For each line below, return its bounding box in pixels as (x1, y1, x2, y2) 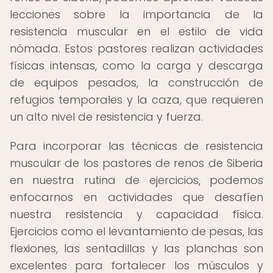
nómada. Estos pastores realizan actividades (10, 41, 263, 56)
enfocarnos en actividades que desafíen (10, 190, 263, 205)
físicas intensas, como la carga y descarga (10, 58, 263, 73)
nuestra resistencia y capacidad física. (10, 207, 263, 222)
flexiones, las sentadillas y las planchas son (10, 241, 263, 256)
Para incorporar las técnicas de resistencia (10, 138, 263, 154)
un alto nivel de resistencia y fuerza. (10, 109, 203, 124)
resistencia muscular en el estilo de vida (10, 24, 263, 39)
